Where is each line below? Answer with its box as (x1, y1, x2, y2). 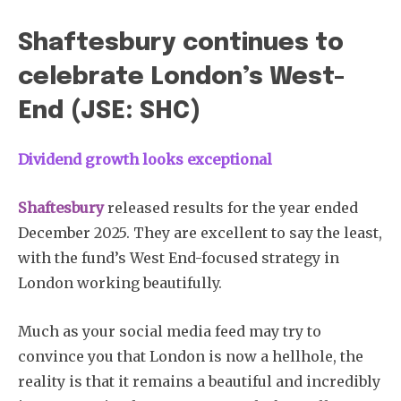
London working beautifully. (18, 273, 222, 292)
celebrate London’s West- (18, 64, 345, 90)
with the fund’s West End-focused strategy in (18, 248, 339, 267)
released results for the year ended (104, 198, 358, 217)
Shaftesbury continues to (18, 30, 344, 55)
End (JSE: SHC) (18, 98, 200, 124)
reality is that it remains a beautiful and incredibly (18, 371, 380, 390)
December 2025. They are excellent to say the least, (18, 223, 382, 242)
